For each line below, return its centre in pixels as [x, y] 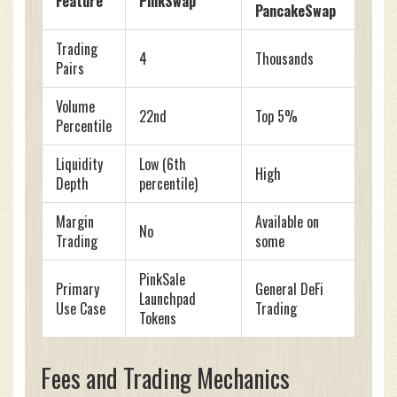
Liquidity [79, 164]
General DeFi [289, 289]
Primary [78, 289]
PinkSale [162, 280]
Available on [287, 222]
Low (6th [163, 164]
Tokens [158, 319]
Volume [75, 107]
